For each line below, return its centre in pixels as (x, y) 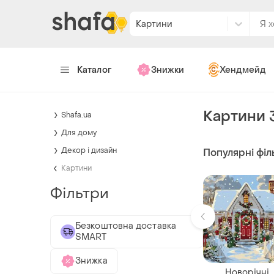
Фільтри (80, 193)
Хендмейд (243, 70)
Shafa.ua (76, 115)
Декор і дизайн (89, 150)
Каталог (94, 70)
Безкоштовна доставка (126, 226)
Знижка (91, 261)
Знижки (167, 70)
